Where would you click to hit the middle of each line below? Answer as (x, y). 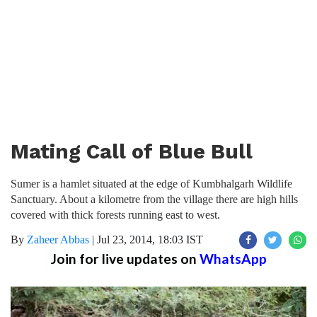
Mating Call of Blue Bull (132, 151)
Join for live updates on (125, 259)
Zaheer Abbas (58, 240)
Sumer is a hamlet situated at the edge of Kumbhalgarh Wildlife (151, 184)
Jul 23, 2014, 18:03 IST (150, 240)
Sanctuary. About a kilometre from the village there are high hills (154, 199)
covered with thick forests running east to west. (115, 215)
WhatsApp (233, 259)
